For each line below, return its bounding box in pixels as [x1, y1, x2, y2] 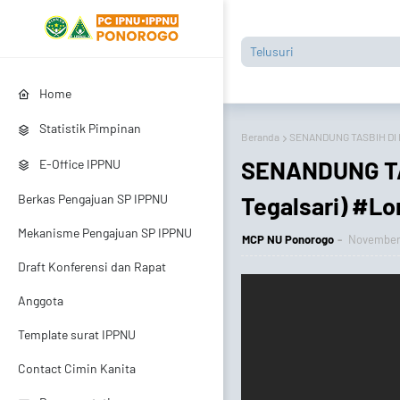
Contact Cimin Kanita [18, 361, 136, 377]
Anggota [18, 293, 63, 309]
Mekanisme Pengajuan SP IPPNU [18, 225, 192, 241]
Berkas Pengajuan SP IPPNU [18, 191, 168, 207]
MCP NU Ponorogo [242, 232, 334, 246]
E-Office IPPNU [39, 155, 121, 171]
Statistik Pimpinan [39, 121, 141, 137]
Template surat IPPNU [18, 327, 136, 343]
